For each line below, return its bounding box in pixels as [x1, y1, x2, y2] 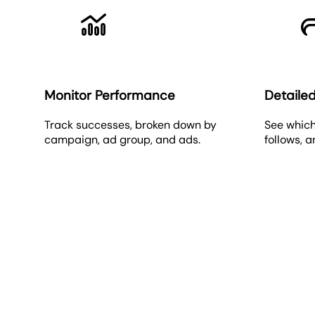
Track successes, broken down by [44, 117, 217, 132]
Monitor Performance [44, 86, 176, 104]
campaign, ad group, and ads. [44, 131, 201, 147]
